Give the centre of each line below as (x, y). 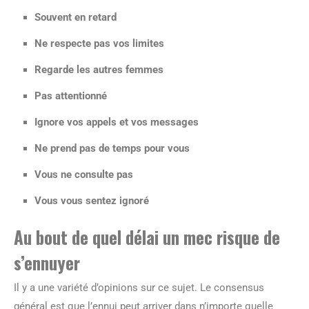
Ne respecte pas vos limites (99, 43)
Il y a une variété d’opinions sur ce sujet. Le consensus (139, 288)
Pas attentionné (71, 96)
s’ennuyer (47, 262)
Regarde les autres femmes (99, 70)
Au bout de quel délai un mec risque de (147, 237)
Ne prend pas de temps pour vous (112, 148)
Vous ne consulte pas (84, 175)
